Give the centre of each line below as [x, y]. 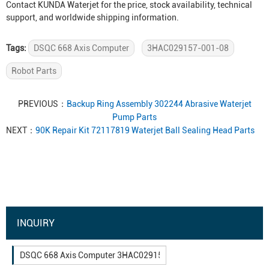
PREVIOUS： [42, 104]
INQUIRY [36, 223]
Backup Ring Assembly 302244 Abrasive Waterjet [159, 104]
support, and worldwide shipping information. [92, 17]
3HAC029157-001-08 [188, 48]
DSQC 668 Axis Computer [81, 48]
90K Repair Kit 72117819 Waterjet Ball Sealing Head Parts [145, 130]
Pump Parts [134, 117]
